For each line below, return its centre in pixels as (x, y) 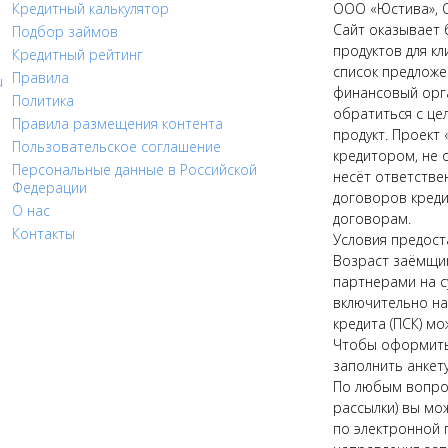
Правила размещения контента (118, 124)
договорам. (371, 219)
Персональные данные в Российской (135, 170)
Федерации (50, 188)
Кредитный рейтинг (78, 55)
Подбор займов (65, 32)
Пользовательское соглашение (117, 147)
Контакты (44, 234)
